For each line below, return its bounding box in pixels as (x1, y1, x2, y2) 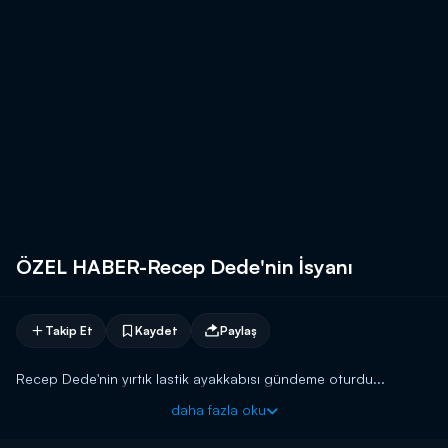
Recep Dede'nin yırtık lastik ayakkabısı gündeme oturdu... (16, 370, 385, 387)
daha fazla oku (170, 401, 266, 418)
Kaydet (135, 322, 178, 338)
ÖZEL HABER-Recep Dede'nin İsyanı (16, 254, 353, 279)
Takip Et (45, 322, 93, 338)
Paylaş (220, 322, 257, 338)
